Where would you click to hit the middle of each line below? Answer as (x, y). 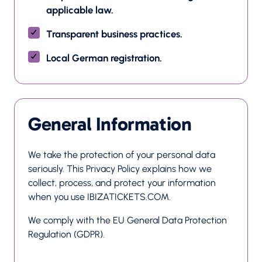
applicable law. (80, 10)
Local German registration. (104, 58)
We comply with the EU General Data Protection (127, 220)
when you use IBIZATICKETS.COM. (99, 197)
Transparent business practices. (114, 34)
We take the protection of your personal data (122, 155)
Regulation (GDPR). (66, 234)
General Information (110, 124)
